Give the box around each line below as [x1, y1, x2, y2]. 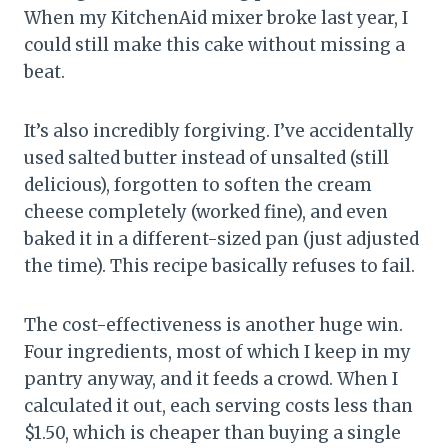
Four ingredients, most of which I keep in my [24, 340, 411, 363]
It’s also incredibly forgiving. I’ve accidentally [24, 119, 414, 142]
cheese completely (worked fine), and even [24, 200, 388, 223]
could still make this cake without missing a [24, 33, 405, 56]
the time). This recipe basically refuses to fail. [24, 254, 415, 277]
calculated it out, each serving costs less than [24, 394, 413, 417]
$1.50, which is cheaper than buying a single [24, 421, 401, 444]
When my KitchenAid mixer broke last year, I [24, 6, 408, 29]
